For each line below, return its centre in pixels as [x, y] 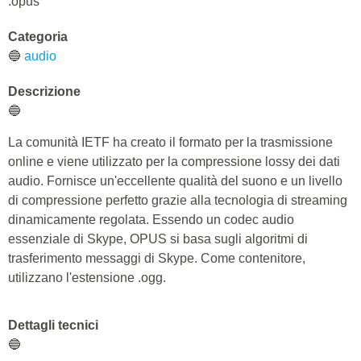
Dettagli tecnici [53, 325]
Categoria [38, 37]
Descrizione [44, 91]
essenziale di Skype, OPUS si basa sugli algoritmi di [158, 239]
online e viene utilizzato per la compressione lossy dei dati [174, 162]
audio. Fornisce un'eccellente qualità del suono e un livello [175, 181]
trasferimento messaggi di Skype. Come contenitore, [157, 258]
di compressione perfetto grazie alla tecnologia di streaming [178, 200]
